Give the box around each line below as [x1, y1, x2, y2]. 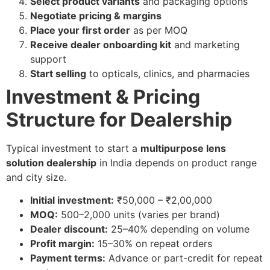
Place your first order [30, 24, 130, 37]
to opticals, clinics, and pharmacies [86, 67, 250, 80]
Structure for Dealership [6, 108, 232, 132]
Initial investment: [30, 194, 114, 207]
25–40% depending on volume [108, 223, 250, 236]
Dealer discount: [30, 223, 108, 236]
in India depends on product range [96, 157, 257, 169]
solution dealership [6, 157, 96, 169]
